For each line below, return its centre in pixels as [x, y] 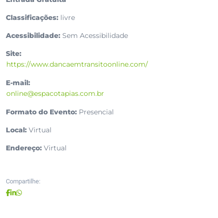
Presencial [95, 112]
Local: [16, 130]
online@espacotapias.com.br [55, 94]
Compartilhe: [23, 182]
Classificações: [32, 18]
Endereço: [24, 148]
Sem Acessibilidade [94, 36]
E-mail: [18, 83]
